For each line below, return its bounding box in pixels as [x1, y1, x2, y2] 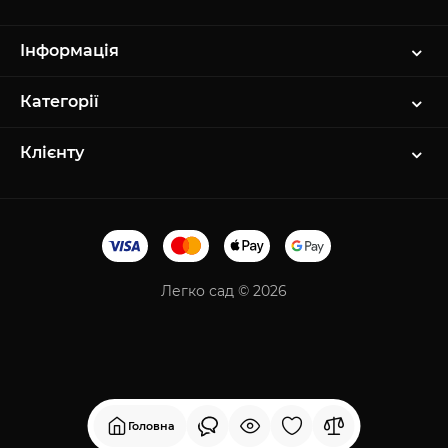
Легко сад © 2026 [161, 281, 287, 300]
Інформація [20, 40, 119, 60]
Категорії [20, 91, 99, 111]
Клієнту [20, 142, 84, 162]
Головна [127, 418, 175, 433]
